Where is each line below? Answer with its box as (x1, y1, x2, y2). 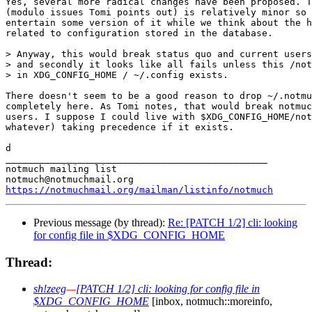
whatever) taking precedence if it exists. (6, 121, 234, 132)
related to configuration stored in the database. (6, 27, 273, 38)
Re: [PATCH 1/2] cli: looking (168, 216, 297, 228)
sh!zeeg (33, 283, 66, 295)
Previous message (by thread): (33, 216, 168, 228)
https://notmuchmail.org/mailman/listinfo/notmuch (6, 184, 273, 195)
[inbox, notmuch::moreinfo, (149, 295, 272, 308)
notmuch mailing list (6, 163, 117, 174)
